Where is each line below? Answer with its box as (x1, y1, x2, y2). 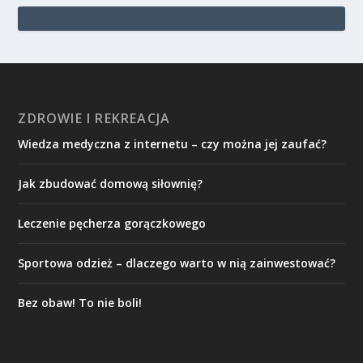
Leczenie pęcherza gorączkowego (18, 215, 207, 231)
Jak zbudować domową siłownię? (18, 175, 203, 191)
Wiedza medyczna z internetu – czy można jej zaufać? (18, 135, 327, 152)
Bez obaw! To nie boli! (18, 294, 143, 310)
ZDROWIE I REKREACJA (18, 109, 171, 127)
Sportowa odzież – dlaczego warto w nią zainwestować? (18, 254, 336, 271)
